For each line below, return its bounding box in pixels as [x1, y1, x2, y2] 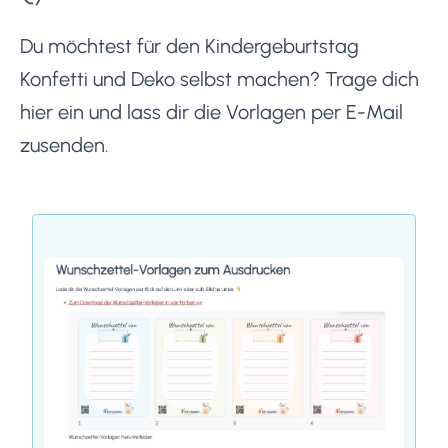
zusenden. [20, 132, 109, 157]
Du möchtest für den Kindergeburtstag [20, 33, 359, 58]
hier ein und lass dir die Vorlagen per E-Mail [20, 99, 403, 124]
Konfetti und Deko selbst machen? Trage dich [20, 66, 419, 91]
